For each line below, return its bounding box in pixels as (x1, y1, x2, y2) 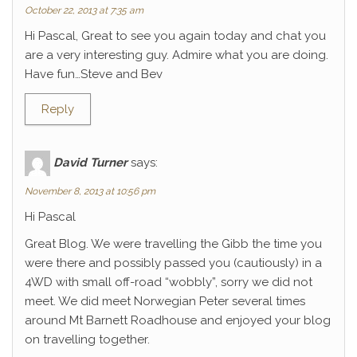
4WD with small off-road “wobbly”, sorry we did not (25, 275, 312, 289)
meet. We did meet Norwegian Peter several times (25, 294, 305, 308)
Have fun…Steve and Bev (25, 67, 163, 81)
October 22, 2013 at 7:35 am (25, 5, 143, 16)
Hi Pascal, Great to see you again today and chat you (25, 29, 326, 43)
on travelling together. (25, 332, 150, 347)
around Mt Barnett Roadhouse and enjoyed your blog (25, 313, 331, 328)
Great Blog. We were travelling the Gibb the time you (25, 237, 322, 251)
